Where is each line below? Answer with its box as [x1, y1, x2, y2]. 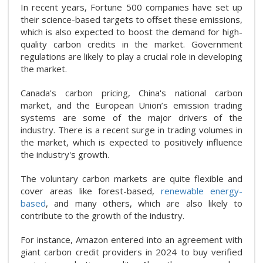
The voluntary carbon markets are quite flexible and [21, 173, 242, 184]
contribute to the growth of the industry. [21, 210, 184, 221]
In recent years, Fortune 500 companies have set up [21, 1, 242, 13]
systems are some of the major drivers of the [21, 112, 242, 123]
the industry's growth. [21, 149, 109, 160]
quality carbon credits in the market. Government [21, 38, 242, 50]
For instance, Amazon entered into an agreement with [21, 234, 242, 245]
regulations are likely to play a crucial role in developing [21, 50, 242, 62]
